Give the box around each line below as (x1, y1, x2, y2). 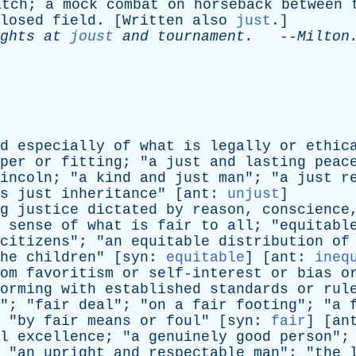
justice (17, 202, 79, 218)
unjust (227, 186, 280, 202)
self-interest (149, 265, 262, 281)
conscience (262, 202, 350, 218)
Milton (297, 29, 350, 44)
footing (236, 297, 297, 313)
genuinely (149, 329, 227, 345)
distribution (219, 234, 323, 250)
